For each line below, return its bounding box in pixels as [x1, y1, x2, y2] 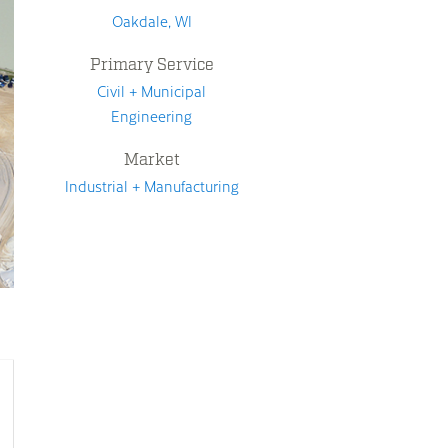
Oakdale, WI [111, 11, 192, 31]
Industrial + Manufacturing [64, 176, 239, 196]
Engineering [111, 106, 193, 126]
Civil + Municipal [97, 81, 207, 101]
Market [123, 150, 180, 170]
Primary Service [89, 55, 214, 75]
